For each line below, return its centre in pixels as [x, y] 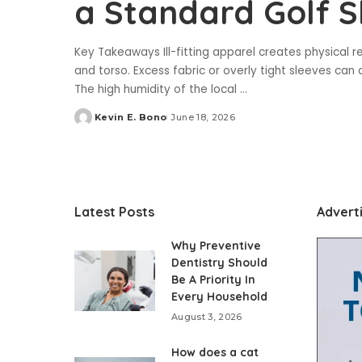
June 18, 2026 [203, 118]
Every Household [219, 297]
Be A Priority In [213, 280]
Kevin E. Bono [131, 118]
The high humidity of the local [157, 90]
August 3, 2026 [207, 317]
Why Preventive [216, 246]
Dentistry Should [219, 263]
